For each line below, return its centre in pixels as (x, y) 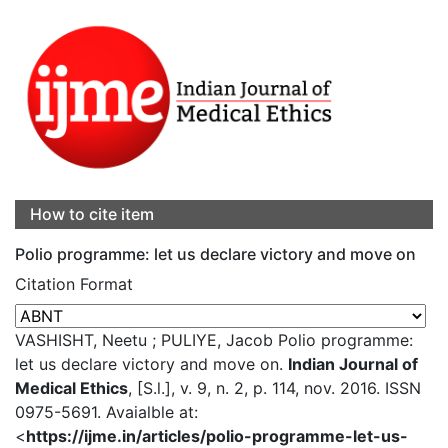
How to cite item (92, 214)
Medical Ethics (71, 388)
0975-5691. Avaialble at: (106, 412)
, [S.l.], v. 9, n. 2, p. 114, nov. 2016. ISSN (274, 388)
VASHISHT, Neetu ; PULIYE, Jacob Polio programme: (214, 340)
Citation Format (74, 284)
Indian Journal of (353, 364)
